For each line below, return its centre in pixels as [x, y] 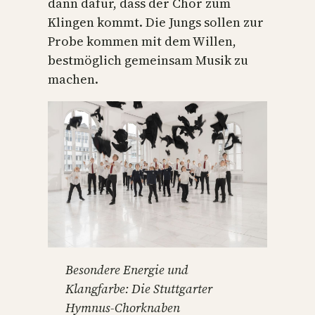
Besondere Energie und [127, 270]
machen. [73, 79]
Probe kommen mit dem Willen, [142, 41]
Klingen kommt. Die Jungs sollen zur [156, 22]
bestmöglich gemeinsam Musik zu [148, 60]
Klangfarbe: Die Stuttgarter [139, 289]
